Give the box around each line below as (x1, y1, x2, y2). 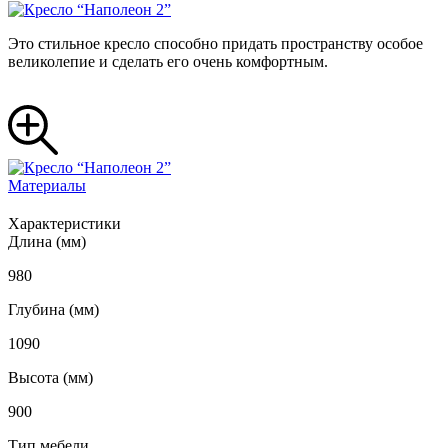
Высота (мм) (8, 369, 93, 387)
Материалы (8, 177, 86, 195)
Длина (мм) (8, 233, 86, 251)
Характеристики (8, 215, 121, 233)
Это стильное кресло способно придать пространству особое (8, 35, 423, 53)
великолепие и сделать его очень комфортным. (8, 53, 328, 71)
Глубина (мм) (8, 301, 99, 319)
